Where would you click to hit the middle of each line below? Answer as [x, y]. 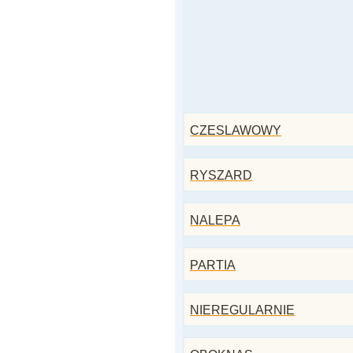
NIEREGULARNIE [243, 310]
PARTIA [213, 265]
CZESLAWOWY [236, 130]
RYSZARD [221, 175]
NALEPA [216, 220]
